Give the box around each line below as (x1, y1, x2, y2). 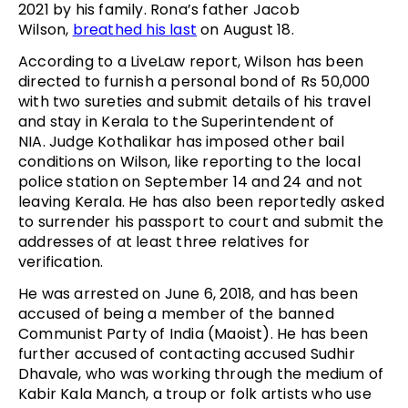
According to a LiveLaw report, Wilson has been (18, 51, 364, 73)
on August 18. (197, 19, 294, 41)
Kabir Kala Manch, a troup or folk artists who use (18, 383, 372, 405)
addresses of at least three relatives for (18, 231, 311, 253)
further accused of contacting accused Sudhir (18, 343, 355, 365)
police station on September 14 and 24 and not (18, 171, 363, 193)
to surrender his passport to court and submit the (18, 211, 383, 233)
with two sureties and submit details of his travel (18, 91, 372, 113)
